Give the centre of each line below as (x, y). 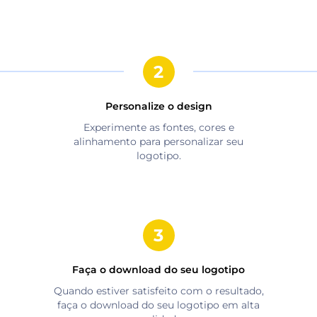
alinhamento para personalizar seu (158, 141)
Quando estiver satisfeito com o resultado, (158, 290)
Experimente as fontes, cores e (158, 127)
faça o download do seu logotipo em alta (158, 305)
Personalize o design (158, 106)
